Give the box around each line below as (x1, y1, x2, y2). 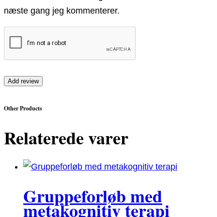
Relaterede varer (4, 125, 128, 151)
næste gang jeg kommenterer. (4, 6, 120, 16)
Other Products (4, 104, 42, 113)
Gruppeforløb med (23, 183, 162, 208)
